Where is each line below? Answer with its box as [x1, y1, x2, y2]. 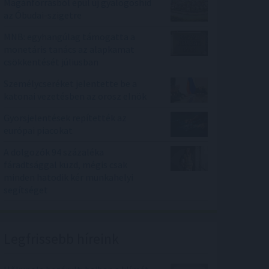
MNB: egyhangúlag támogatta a [4, 31, 135, 43]
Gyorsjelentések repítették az [4, 112, 127, 124]
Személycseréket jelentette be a [4, 77, 137, 90]
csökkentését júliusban [4, 56, 98, 68]
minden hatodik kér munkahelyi [4, 171, 133, 184]
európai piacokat [4, 124, 73, 137]
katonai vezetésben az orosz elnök [4, 90, 147, 103]
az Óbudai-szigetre [4, 9, 82, 22]
